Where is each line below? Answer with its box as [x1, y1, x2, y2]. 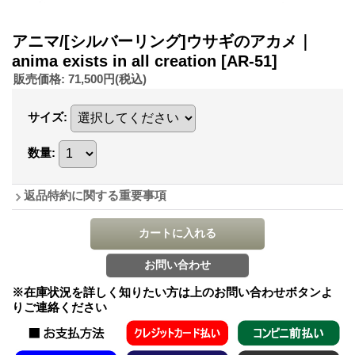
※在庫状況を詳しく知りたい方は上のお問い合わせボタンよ [12, 284, 333, 299]
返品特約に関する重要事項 [24, 188, 166, 202]
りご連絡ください [12, 300, 107, 314]
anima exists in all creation [12, 52, 221, 70]
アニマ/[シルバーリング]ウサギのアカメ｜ [12, 32, 313, 50]
